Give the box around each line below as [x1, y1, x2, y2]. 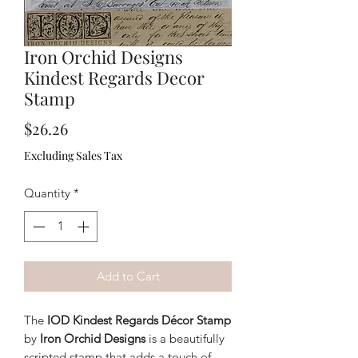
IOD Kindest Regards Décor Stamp [47, 312, 231, 328]
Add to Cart [96, 268, 160, 284]
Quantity [24, 185, 70, 201]
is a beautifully [145, 330, 225, 346]
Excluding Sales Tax [24, 148, 122, 163]
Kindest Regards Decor [24, 66, 205, 89]
